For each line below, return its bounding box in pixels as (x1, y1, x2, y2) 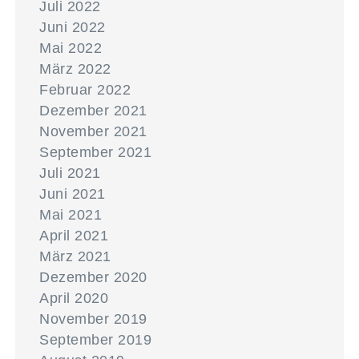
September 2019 (39, 332, 152, 348)
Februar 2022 (39, 82, 131, 98)
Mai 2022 (39, 40, 103, 56)
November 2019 (39, 311, 147, 327)
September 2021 (39, 144, 152, 160)
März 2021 (39, 248, 111, 264)
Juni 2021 (39, 186, 106, 202)
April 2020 (39, 290, 109, 306)
